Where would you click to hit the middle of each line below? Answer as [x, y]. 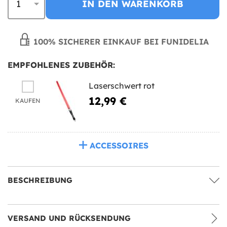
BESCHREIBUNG [40, 180]
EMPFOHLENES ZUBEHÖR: [61, 65]
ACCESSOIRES [119, 145]
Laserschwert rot [122, 85]
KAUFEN [28, 100]
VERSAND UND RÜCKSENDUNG [69, 218]
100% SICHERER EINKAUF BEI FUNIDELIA [120, 41]
